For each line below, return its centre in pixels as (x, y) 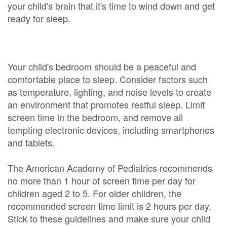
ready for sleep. (39, 18)
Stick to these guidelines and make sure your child (109, 218)
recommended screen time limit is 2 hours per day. (109, 206)
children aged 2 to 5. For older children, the (94, 193)
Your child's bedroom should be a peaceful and (102, 66)
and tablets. (31, 142)
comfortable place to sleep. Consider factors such (108, 79)
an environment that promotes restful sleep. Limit (106, 104)
